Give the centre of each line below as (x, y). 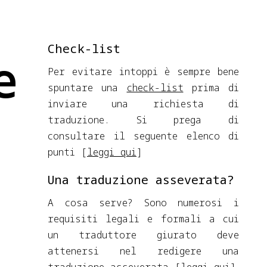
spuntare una (87, 88)
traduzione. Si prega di (143, 120)
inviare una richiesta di (143, 104)
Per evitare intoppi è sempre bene (143, 72)
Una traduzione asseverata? (141, 180)
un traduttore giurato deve (143, 235)
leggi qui (112, 152)
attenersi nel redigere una (143, 251)
